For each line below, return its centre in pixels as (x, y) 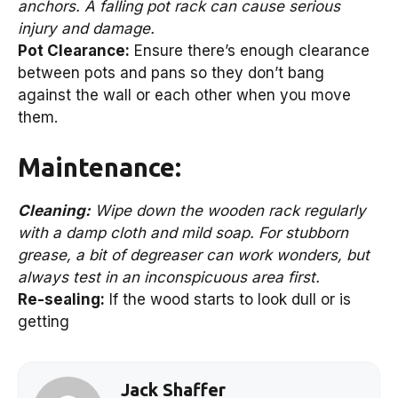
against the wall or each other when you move (184, 96)
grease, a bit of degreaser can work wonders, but (194, 255)
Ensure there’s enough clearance (250, 51)
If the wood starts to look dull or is (228, 299)
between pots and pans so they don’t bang (171, 73)
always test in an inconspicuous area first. (169, 277)
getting (44, 321)
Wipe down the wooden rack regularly (228, 210)
